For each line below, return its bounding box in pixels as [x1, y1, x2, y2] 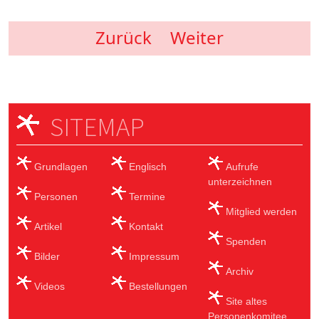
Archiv [226, 265, 254, 277]
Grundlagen [34, 160, 88, 172]
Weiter [170, 26, 224, 50]
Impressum [128, 250, 179, 262]
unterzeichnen [208, 175, 273, 187]
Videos [34, 280, 65, 292]
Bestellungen [128, 280, 187, 292]
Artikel [34, 220, 62, 232]
